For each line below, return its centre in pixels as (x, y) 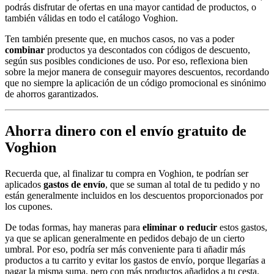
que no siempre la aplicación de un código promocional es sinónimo (135, 83)
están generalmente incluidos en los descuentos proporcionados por (134, 195)
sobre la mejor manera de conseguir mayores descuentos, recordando (137, 72)
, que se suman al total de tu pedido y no (183, 184)
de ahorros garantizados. (52, 94)
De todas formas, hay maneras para (74, 227)
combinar (25, 50)
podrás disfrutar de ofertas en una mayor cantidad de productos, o (131, 7)
